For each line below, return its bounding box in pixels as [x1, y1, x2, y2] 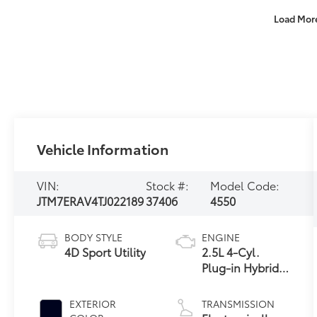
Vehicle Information [37, 139, 169, 159]
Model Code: [209, 177, 279, 194]
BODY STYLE [64, 230, 123, 245]
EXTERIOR [69, 296, 117, 311]
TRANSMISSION [202, 296, 275, 311]
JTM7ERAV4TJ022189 [37, 192, 144, 209]
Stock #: [146, 177, 190, 194]
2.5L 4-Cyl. [202, 243, 260, 260]
